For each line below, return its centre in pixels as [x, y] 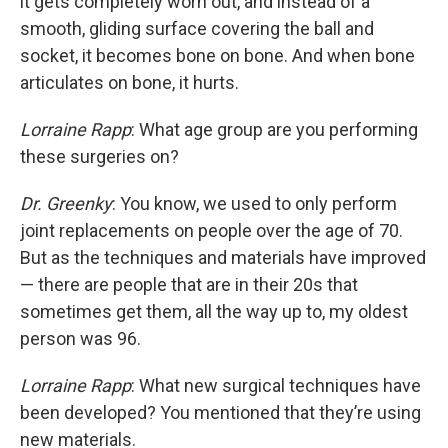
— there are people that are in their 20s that [189, 285]
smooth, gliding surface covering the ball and [197, 29]
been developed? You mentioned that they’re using [220, 413]
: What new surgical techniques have [276, 386]
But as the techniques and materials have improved [223, 258]
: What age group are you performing [274, 130]
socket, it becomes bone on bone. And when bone [217, 56]
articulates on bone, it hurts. [129, 83]
